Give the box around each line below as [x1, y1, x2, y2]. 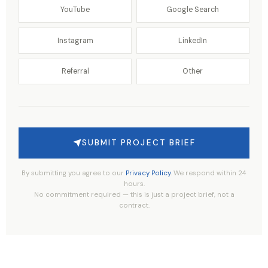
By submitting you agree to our [22, 168, 126, 178]
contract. [118, 200, 150, 210]
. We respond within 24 [170, 168, 246, 178]
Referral [61, 66, 89, 77]
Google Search [166, 5, 220, 15]
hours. [123, 179, 145, 188]
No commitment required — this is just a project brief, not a [33, 190, 234, 199]
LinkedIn [178, 35, 208, 45]
